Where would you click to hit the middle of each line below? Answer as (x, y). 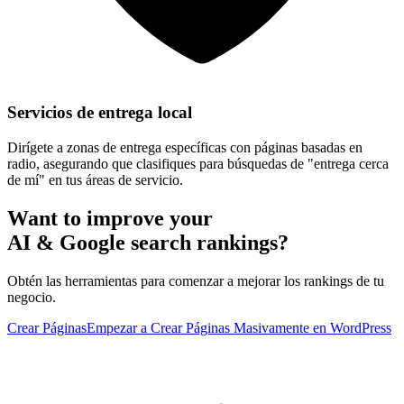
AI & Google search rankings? (148, 243)
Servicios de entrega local (100, 113)
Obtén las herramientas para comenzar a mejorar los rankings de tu (196, 280)
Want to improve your (110, 219)
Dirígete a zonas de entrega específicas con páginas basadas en (185, 148)
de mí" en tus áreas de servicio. (95, 180)
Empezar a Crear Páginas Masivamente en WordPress (239, 327)
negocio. (32, 297)
